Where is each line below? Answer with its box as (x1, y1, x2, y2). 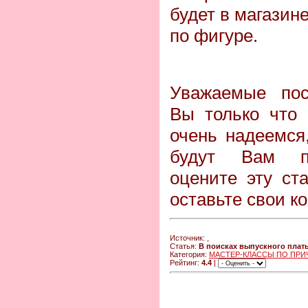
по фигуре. (170, 25, 258, 46)
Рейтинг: (170, 258, 201, 267)
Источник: (170, 233, 207, 242)
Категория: (170, 250, 209, 258)
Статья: (170, 241, 199, 250)
